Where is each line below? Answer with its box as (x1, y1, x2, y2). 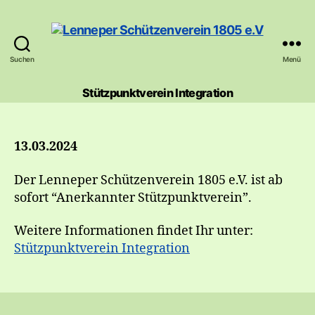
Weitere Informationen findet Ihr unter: (14, 223, 253, 239)
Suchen (10, 55, 34, 63)
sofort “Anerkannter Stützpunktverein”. (14, 189, 252, 206)
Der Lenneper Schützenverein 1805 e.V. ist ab (14, 172, 283, 188)
